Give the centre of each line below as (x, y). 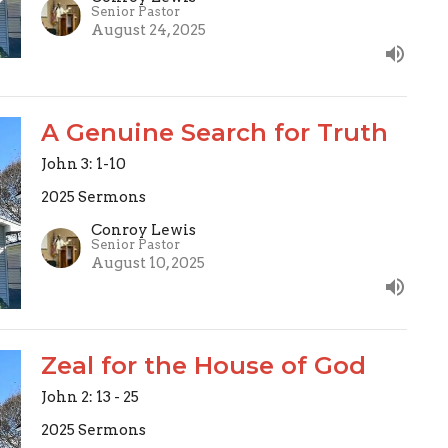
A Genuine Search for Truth (214, 133)
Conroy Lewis (143, 229)
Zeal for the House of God (203, 365)
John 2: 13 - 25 (89, 396)
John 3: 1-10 (83, 164)
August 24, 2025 (148, 30)
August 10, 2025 (147, 262)
